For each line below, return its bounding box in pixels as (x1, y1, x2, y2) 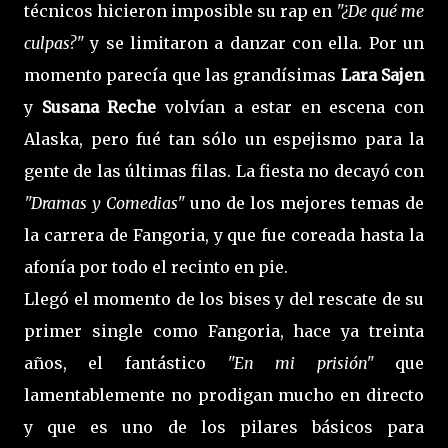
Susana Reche (41, 96, 157, 117)
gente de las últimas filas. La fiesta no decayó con (24, 160, 424, 181)
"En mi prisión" (227, 352, 374, 373)
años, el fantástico (24, 352, 227, 373)
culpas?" (24, 32, 84, 53)
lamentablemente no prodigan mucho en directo (24, 384, 424, 405)
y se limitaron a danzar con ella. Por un (84, 32, 424, 53)
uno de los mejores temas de (190, 192, 424, 213)
